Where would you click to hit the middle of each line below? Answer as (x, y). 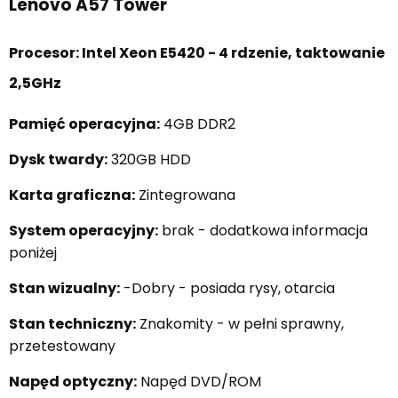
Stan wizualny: (64, 288)
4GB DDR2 (198, 123)
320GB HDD (149, 159)
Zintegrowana (185, 195)
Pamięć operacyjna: (84, 123)
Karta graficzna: (72, 195)
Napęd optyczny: (73, 381)
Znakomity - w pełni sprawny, (240, 323)
